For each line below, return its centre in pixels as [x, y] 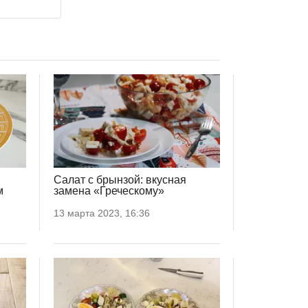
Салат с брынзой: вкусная [120, 180]
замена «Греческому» [109, 191]
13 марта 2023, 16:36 [102, 213]
